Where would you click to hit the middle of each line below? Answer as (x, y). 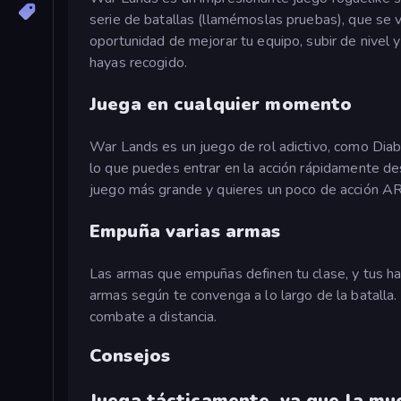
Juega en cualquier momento (221, 105)
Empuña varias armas (185, 232)
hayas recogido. (138, 63)
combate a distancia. (154, 317)
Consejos (130, 355)
